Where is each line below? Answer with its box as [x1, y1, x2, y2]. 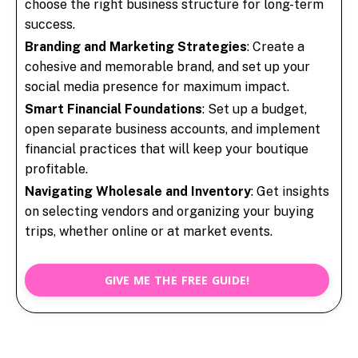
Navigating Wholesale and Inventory [25, 184, 251, 200]
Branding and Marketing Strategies [25, 39, 247, 55]
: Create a [247, 39, 304, 55]
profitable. [25, 161, 88, 177]
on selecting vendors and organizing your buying [25, 204, 314, 220]
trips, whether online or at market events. [25, 224, 272, 240]
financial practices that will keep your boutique [25, 141, 308, 157]
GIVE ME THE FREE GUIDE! [104, 272, 250, 288]
